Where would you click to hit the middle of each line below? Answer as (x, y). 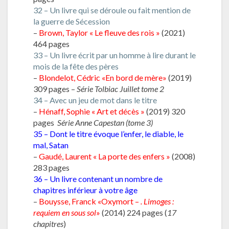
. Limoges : (157, 201)
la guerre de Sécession (72, 21)
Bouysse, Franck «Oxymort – (90, 201)
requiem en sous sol (65, 212)
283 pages (51, 167)
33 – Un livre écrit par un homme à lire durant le (114, 55)
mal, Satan (51, 145)
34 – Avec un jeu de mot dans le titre (95, 100)
